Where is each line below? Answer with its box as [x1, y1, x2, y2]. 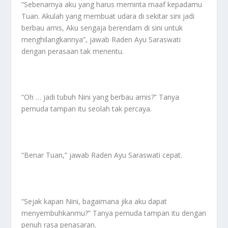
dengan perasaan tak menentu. [21, 46, 124, 56]
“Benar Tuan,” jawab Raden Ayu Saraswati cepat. [21, 150, 183, 160]
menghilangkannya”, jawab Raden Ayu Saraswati [21, 34, 181, 44]
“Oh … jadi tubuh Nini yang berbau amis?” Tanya [21, 92, 180, 102]
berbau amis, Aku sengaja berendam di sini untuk [21, 22, 183, 33]
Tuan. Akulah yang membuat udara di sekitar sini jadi [21, 11, 195, 21]
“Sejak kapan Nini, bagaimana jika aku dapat [21, 196, 167, 207]
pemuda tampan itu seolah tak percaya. [21, 104, 152, 114]
